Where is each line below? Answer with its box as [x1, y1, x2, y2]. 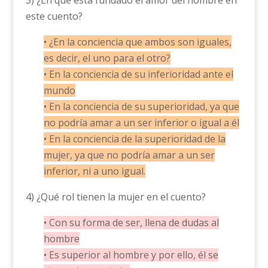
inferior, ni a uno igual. [43, 165, 145, 178]
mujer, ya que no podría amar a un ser [43, 148, 215, 162]
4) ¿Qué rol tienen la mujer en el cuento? [25, 190, 206, 204]
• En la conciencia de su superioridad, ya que [43, 100, 239, 114]
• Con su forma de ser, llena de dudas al [43, 216, 219, 230]
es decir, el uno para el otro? [43, 51, 170, 65]
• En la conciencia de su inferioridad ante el [43, 68, 233, 81]
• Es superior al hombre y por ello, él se [43, 248, 218, 262]
